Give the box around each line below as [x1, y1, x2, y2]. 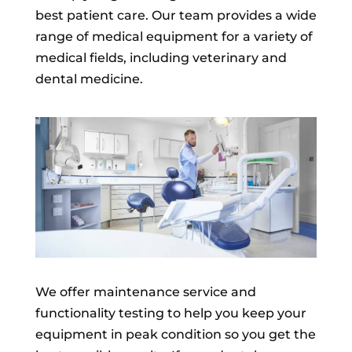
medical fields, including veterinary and [35, 50, 287, 65]
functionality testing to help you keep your [35, 306, 306, 321]
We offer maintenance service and [35, 284, 256, 300]
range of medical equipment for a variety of [35, 29, 313, 44]
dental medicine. [35, 71, 143, 86]
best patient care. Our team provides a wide [35, 8, 317, 23]
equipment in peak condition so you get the [35, 327, 316, 343]
